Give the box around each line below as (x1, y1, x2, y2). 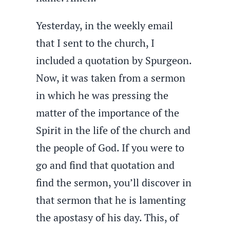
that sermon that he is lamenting (36, 193, 186, 207)
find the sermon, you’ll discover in (36, 176, 192, 189)
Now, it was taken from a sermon (36, 71, 186, 85)
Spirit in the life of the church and (36, 123, 191, 137)
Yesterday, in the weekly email (36, 18, 174, 32)
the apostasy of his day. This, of (36, 210, 179, 224)
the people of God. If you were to (36, 141, 185, 155)
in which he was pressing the (36, 88, 169, 102)
